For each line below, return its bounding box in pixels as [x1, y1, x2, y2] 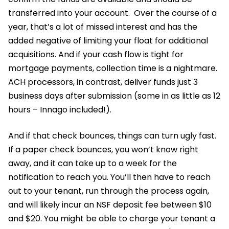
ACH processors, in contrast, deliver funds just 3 [8, 76, 198, 88]
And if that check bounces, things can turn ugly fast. [8, 129, 216, 142]
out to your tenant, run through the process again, [8, 185, 209, 197]
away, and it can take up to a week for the [8, 157, 177, 169]
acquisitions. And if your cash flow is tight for [8, 48, 184, 60]
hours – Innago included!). [8, 103, 111, 116]
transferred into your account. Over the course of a [8, 7, 217, 19]
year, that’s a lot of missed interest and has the [8, 20, 197, 33]
